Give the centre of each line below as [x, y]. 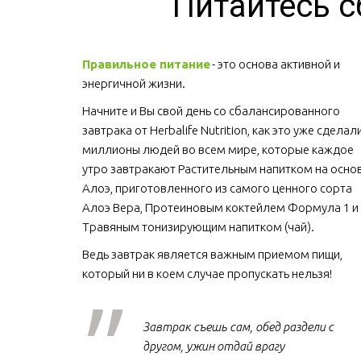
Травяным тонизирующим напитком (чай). [198, 227]
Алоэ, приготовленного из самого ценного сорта [217, 188]
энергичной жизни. [135, 83]
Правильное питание [146, 64]
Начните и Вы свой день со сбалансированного [211, 111]
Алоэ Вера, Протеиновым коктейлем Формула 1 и [220, 207]
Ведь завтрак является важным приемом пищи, [212, 254]
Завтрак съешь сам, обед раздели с [238, 327]
